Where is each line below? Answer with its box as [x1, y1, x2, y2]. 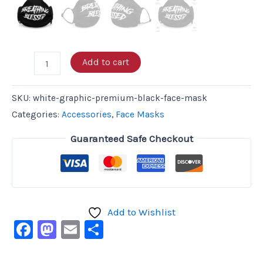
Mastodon [56, 218, 144, 241]
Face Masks [116, 109, 164, 120]
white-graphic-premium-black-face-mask [33, 93, 207, 104]
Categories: [12, 109, 62, 120]
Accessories [62, 109, 112, 120]
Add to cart [82, 56, 129, 68]
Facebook [33, 218, 115, 241]
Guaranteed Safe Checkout [70, 132, 193, 144]
